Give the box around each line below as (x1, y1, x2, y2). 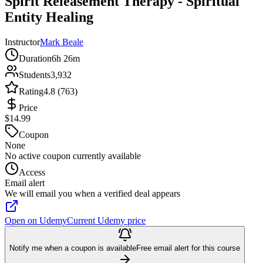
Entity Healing (5, 9, 93, 25)
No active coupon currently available (5, 150, 141, 161)
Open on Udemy (5, 215, 67, 225)
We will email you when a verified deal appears (5, 188, 180, 198)
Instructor (5, 36, 40, 47)
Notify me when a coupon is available (9, 243, 136, 252)
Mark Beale (40, 36, 83, 47)
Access (19, 167, 45, 177)
